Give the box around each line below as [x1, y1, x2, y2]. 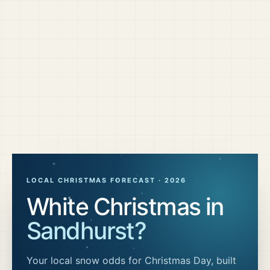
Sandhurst [27, 216, 134, 245]
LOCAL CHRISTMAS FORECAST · [27, 176, 165, 184]
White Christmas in [27, 192, 224, 221]
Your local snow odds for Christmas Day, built [27, 254, 236, 266]
